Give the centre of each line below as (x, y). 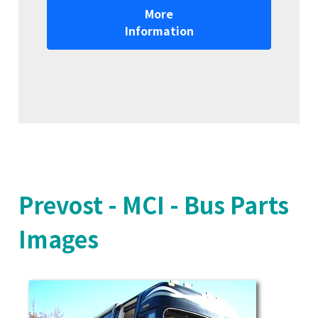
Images (59, 238)
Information (159, 30)
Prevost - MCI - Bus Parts (154, 204)
